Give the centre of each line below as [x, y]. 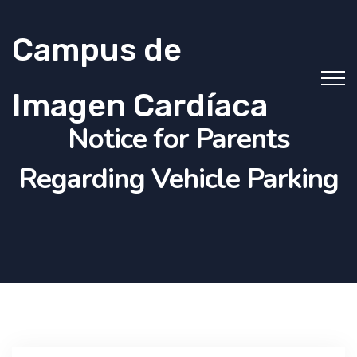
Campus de [97, 50]
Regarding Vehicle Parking [178, 179]
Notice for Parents [178, 139]
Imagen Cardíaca [140, 106]
